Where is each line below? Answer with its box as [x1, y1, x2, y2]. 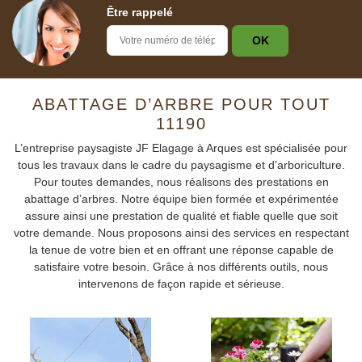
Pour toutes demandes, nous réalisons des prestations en [33, 175, 329, 188]
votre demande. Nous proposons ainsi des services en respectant [13, 226, 349, 239]
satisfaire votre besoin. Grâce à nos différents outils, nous [34, 260, 328, 273]
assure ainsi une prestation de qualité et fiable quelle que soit [24, 209, 338, 222]
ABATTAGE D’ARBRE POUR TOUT [32, 95, 330, 113]
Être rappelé [107, 6, 173, 19]
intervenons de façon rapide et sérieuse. [78, 277, 284, 290]
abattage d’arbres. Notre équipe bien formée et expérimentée [23, 192, 339, 205]
